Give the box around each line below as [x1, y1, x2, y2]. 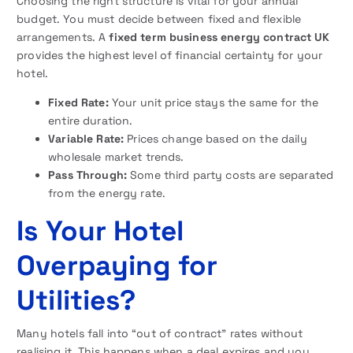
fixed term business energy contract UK [109, 29, 329, 44]
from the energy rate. [48, 185, 166, 200]
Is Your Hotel [17, 212, 184, 248]
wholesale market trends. [48, 149, 184, 164]
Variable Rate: [48, 131, 124, 146]
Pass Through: [48, 167, 127, 182]
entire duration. [48, 113, 133, 128]
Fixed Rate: [48, 95, 109, 110]
